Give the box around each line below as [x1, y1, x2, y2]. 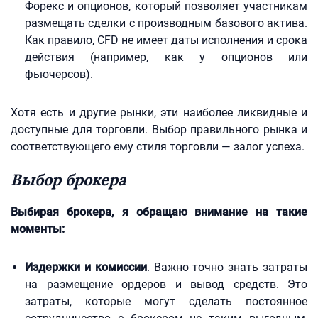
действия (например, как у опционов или [25, 50, 307, 64]
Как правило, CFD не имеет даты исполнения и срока [25, 33, 307, 47]
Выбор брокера [11, 170, 126, 190]
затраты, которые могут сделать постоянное [25, 295, 307, 308]
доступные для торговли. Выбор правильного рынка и [11, 123, 307, 136]
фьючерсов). [25, 67, 93, 81]
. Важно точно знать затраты [146, 261, 308, 274]
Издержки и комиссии [25, 261, 147, 274]
